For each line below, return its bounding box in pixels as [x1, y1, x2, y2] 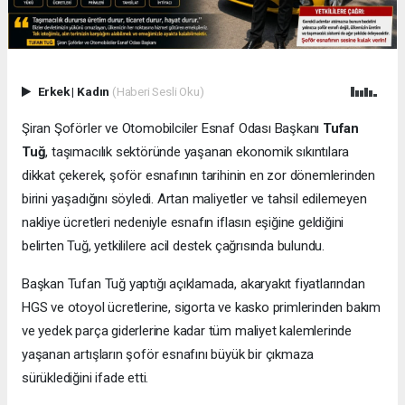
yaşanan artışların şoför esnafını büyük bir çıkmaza [22, 345, 315, 363]
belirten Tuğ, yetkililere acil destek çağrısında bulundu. [22, 237, 325, 254]
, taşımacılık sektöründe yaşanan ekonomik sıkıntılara [45, 143, 350, 160]
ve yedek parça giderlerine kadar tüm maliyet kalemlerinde [22, 322, 353, 339]
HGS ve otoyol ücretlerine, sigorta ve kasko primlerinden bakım [22, 298, 381, 316]
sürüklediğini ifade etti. [22, 369, 149, 386]
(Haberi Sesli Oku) [111, 83, 204, 99]
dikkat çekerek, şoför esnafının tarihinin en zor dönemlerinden [22, 166, 376, 184]
